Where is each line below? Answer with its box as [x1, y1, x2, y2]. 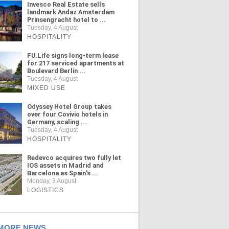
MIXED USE [27, 84, 65, 91]
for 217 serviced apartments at [27, 59, 124, 67]
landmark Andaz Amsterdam [27, 8, 114, 16]
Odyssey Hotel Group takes [27, 103, 111, 110]
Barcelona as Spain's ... [27, 169, 98, 177]
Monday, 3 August [27, 177, 76, 185]
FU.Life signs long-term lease [27, 52, 119, 59]
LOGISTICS [27, 187, 64, 194]
